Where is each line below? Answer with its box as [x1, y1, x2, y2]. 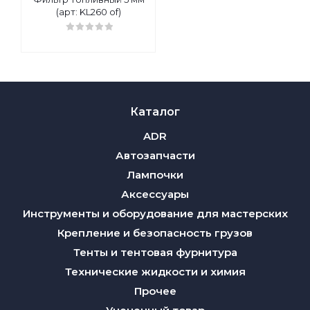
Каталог [130, 104, 180, 118]
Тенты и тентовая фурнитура [73, 246, 237, 259]
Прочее [134, 284, 176, 298]
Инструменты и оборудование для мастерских [22, 207, 288, 220]
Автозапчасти [115, 149, 195, 162]
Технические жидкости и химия [64, 265, 246, 278]
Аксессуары [121, 188, 189, 201]
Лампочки [127, 168, 183, 181]
